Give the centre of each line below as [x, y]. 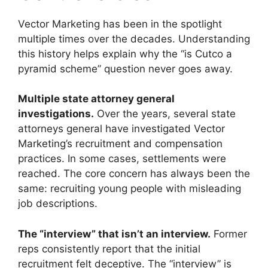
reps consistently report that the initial [109, 249]
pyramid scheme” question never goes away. [125, 68]
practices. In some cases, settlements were [122, 159]
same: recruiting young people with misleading [130, 189]
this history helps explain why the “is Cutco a [125, 54]
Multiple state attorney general [96, 99]
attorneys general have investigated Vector [121, 129]
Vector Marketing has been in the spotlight [120, 24]
